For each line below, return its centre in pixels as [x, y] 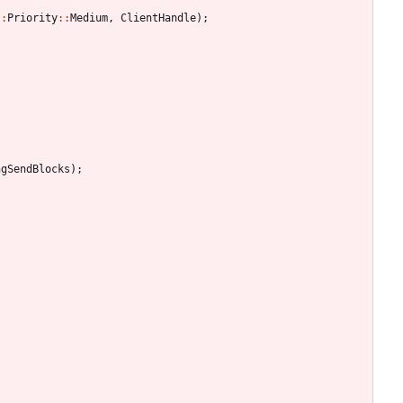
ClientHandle [158, 18]
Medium [89, 18]
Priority [32, 18]
